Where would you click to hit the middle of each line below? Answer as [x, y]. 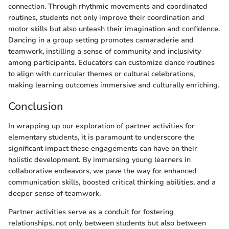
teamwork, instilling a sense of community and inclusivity [105, 52]
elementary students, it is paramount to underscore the [101, 137]
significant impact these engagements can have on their [103, 148]
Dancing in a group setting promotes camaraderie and [101, 40]
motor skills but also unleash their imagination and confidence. [114, 29]
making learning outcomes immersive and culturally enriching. [114, 85]
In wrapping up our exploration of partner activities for [101, 126]
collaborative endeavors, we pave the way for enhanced [102, 171]
